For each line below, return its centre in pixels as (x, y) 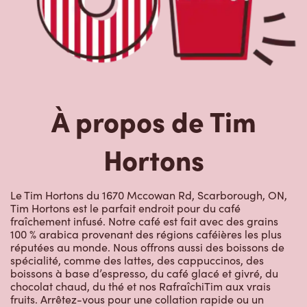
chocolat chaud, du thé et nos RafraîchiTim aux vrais (140, 286)
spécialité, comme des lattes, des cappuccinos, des (137, 260)
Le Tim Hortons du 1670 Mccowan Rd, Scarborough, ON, (149, 195)
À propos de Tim (153, 121)
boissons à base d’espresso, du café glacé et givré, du (144, 273)
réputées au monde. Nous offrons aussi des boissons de (147, 247)
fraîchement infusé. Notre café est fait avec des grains (144, 221)
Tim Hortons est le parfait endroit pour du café (125, 208)
